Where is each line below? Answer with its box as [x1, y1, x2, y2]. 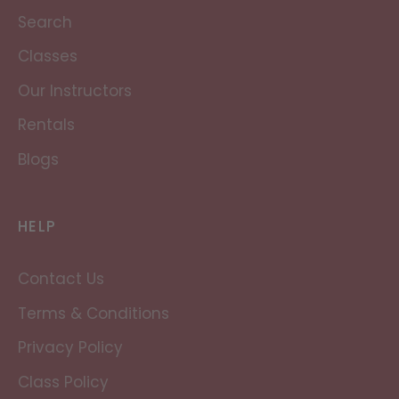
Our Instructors [18, 79, 132, 102]
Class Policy [18, 370, 109, 393]
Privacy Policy [18, 337, 123, 359]
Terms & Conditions [18, 302, 169, 324]
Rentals [18, 114, 75, 136]
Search [18, 11, 72, 33]
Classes [18, 45, 77, 68]
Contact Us [18, 268, 104, 289]
